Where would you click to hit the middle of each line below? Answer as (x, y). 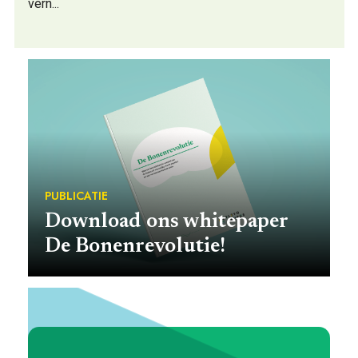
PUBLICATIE (76, 196)
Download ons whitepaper (166, 223)
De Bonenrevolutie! (135, 247)
